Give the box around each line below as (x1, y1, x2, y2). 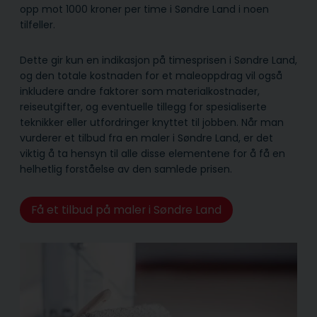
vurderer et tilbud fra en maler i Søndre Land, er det (20, 130, 273, 145)
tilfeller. (20, 17, 55, 32)
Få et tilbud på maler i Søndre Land (30, 201, 221, 218)
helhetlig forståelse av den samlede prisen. (20, 161, 232, 176)
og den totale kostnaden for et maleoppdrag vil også (20, 68, 282, 83)
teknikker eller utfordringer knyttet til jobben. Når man (20, 115, 284, 129)
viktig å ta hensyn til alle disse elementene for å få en (20, 146, 285, 161)
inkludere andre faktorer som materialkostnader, (20, 83, 260, 98)
